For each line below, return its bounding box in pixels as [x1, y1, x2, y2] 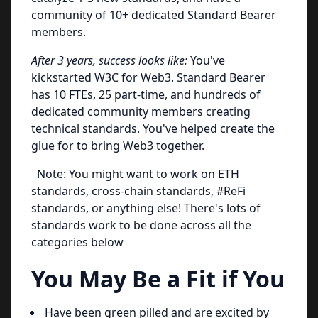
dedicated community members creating [31, 104, 251, 119]
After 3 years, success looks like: [31, 53, 190, 68]
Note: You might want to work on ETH [31, 166, 239, 182]
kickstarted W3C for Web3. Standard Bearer [31, 70, 265, 85]
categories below [31, 234, 124, 250]
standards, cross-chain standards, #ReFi [31, 183, 246, 199]
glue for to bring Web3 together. [31, 138, 210, 153]
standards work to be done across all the [31, 217, 251, 233]
